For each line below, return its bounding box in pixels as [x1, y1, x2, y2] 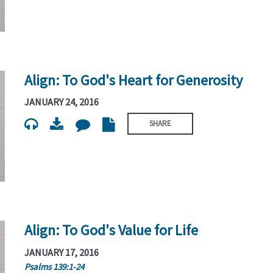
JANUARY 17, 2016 [24, 246, 99, 258]
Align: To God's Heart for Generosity [24, 70, 243, 90]
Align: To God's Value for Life [24, 221, 199, 240]
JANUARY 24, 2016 [24, 95, 99, 108]
